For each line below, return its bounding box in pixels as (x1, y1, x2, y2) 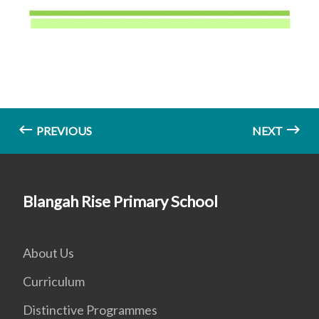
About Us (23, 244, 74, 261)
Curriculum (23, 273, 85, 289)
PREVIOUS (34, 123, 92, 137)
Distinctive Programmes (23, 301, 157, 318)
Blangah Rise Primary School (23, 191, 218, 211)
